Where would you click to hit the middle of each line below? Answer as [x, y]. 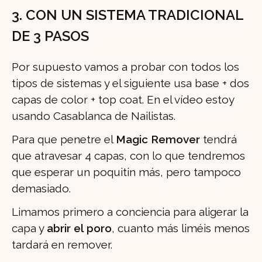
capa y [29, 228]
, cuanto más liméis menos [181, 228]
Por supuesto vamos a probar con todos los [125, 67]
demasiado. [41, 189]
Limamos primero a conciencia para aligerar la [130, 212]
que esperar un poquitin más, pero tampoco [126, 172]
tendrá [218, 139]
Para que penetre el [64, 139]
